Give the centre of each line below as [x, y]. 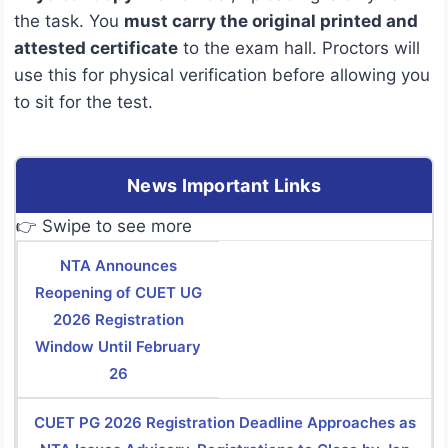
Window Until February [118, 346]
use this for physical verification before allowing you [222, 74]
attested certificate [96, 47]
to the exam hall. [250, 47]
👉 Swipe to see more [104, 225]
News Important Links [224, 185]
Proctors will [371, 47]
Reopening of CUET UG [118, 292]
